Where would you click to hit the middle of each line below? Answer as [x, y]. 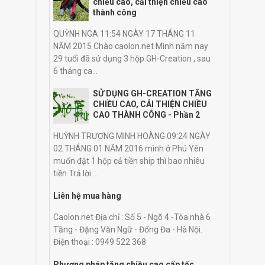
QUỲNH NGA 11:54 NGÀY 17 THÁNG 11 [124, 33]
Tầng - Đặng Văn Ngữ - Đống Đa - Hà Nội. [128, 229]
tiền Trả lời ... [76, 173]
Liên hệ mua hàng [87, 195]
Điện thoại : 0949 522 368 [100, 242]
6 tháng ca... [75, 71]
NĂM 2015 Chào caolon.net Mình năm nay [131, 46]
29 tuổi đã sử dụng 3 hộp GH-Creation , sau [132, 58]
